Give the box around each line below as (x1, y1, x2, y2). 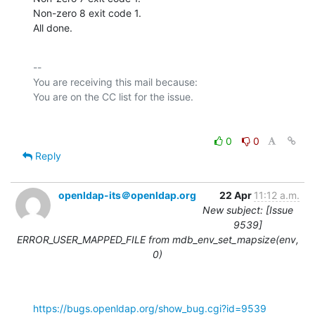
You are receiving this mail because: (33, 75, 198, 88)
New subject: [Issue (202, 203, 293, 216)
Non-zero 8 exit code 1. (33, 6, 141, 19)
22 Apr (219, 188, 254, 201)
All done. (33, 21, 72, 34)
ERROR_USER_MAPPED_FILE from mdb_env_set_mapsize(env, (16, 233, 299, 245)
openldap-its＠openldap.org (58, 188, 196, 201)
